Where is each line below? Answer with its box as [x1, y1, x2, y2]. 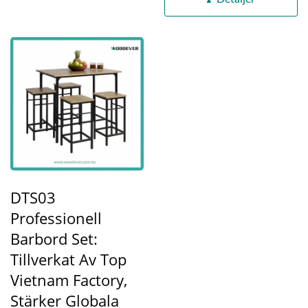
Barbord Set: [10, 228, 98, 250]
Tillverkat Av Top [10, 249, 126, 270]
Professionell [10, 208, 102, 229]
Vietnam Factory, [10, 269, 127, 291]
